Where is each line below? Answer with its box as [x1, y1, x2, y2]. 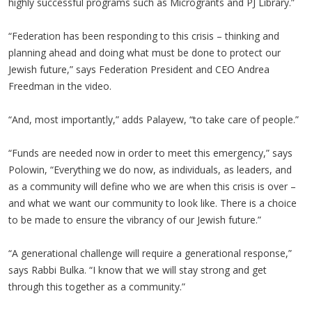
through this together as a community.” [8, 280, 185, 293]
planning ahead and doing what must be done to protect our [8, 46, 281, 59]
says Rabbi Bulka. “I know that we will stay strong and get [8, 263, 267, 276]
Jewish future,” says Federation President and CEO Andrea [8, 63, 270, 76]
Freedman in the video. [8, 79, 111, 93]
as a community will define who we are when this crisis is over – [8, 180, 296, 193]
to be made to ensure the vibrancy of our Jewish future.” [8, 213, 261, 226]
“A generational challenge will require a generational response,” [8, 247, 292, 260]
